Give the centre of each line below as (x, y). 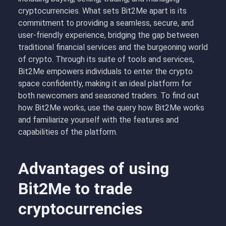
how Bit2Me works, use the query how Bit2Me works (111, 108)
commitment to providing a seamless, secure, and (106, 23)
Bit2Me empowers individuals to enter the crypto (105, 71)
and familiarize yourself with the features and (98, 120)
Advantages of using (94, 168)
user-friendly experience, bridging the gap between (108, 35)
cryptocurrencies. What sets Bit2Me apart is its (102, 11)
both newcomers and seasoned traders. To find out (109, 96)
